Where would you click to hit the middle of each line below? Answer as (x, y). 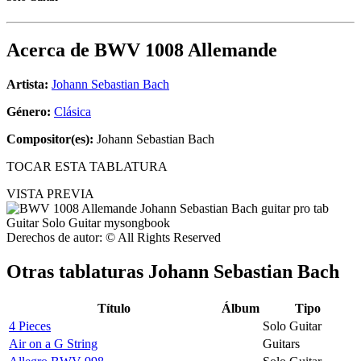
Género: (30, 112)
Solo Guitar (292, 326)
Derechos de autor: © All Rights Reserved (114, 238)
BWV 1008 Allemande (186, 50)
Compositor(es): (50, 139)
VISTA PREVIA (50, 194)
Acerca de (50, 50)
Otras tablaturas (77, 272)
